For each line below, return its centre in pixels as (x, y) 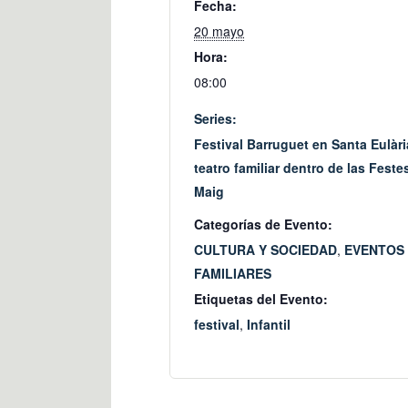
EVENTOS (374, 249)
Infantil (269, 324)
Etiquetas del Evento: (261, 298)
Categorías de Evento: (263, 224)
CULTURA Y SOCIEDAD (265, 249)
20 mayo (219, 31)
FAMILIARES (233, 273)
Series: (215, 118)
